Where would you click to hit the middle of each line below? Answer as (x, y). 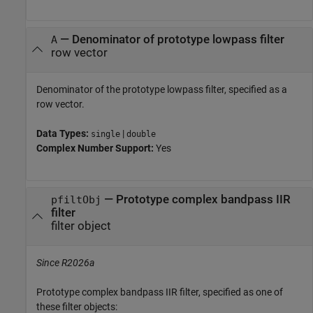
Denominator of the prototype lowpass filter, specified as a (162, 89)
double (141, 134)
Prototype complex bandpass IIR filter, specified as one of (160, 292)
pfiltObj (76, 199)
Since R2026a (65, 263)
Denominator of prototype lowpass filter (178, 39)
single (105, 134)
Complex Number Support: (96, 148)
